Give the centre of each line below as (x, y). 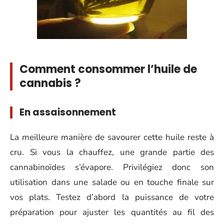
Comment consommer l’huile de (108, 69)
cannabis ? (50, 83)
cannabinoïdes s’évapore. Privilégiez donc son (112, 167)
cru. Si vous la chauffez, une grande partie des (112, 152)
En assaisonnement (68, 112)
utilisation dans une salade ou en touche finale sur (112, 182)
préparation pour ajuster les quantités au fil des (112, 212)
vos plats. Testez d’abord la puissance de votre (112, 197)
